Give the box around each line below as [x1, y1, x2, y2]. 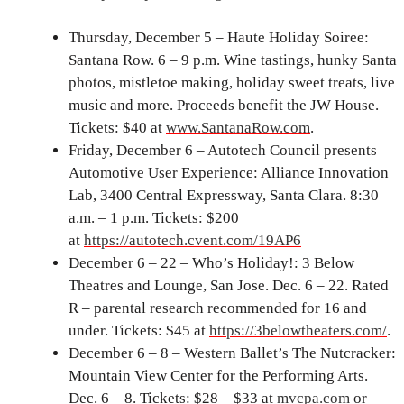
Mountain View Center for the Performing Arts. [69, 367, 368, 385]
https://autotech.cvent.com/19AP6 [84, 232, 301, 250]
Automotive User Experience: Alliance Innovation [69, 164, 389, 182]
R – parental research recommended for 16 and [69, 299, 367, 317]
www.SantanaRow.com [166, 119, 310, 137]
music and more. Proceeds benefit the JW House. [69, 96, 379, 115]
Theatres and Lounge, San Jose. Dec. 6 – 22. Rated [69, 277, 389, 295]
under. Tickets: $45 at [69, 322, 209, 340]
